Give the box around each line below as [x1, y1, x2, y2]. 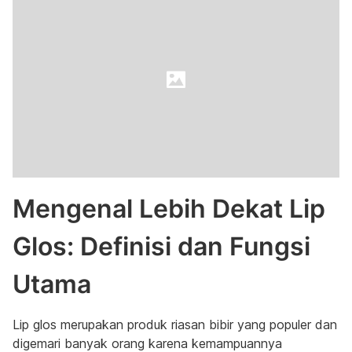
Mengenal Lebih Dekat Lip [13, 193, 325, 224]
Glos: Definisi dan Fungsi [13, 231, 310, 262]
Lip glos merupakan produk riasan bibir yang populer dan [13, 317, 337, 332]
